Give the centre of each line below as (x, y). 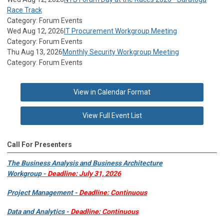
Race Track (24, 10)
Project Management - (43, 192)
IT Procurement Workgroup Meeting (120, 31)
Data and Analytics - (39, 211)
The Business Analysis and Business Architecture (85, 163)
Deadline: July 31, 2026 (84, 173)
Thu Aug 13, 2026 (35, 52)
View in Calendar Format (112, 92)
